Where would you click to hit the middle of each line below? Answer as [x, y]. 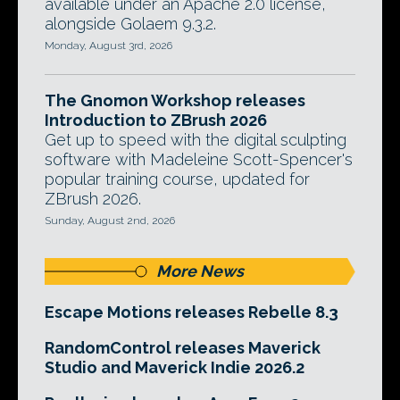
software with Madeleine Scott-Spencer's [199, 160]
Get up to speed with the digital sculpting [196, 140]
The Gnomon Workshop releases [175, 101]
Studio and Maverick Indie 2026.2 [175, 368]
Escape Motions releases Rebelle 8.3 [192, 312]
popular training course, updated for [177, 179]
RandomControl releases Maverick [183, 348]
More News [200, 271]
